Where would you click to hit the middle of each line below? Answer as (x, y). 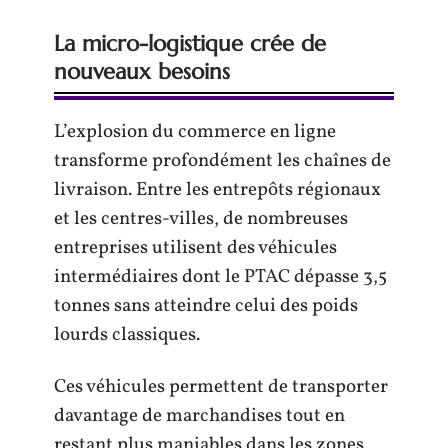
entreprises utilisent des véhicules (195, 248)
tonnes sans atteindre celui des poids (206, 306)
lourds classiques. (127, 335)
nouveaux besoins (142, 71)
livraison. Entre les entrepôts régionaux (217, 190)
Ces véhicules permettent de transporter (221, 386)
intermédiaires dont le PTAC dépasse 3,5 (220, 277)
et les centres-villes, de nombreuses (201, 219)
